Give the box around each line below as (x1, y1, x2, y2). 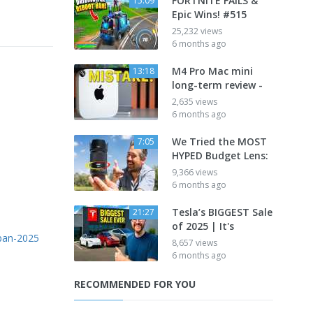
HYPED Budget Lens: (172, 149, 268, 162)
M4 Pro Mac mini (172, 64, 253, 78)
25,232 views (172, 25, 222, 37)
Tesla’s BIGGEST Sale (172, 205, 272, 219)
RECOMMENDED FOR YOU (74, 277, 196, 291)
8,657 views (172, 237, 217, 249)
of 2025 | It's (172, 219, 234, 233)
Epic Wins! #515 (172, 8, 247, 21)
